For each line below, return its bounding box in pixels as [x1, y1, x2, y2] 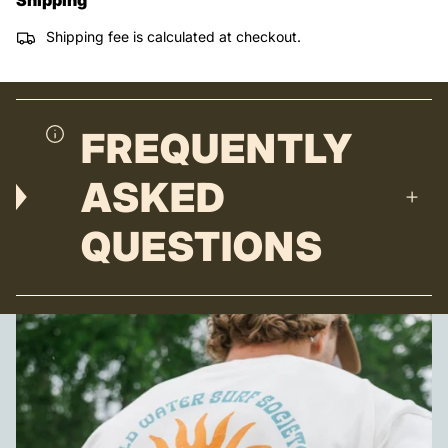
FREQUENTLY [80, 123, 353, 173]
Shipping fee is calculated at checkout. [46, 28, 301, 46]
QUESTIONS [80, 221, 323, 271]
